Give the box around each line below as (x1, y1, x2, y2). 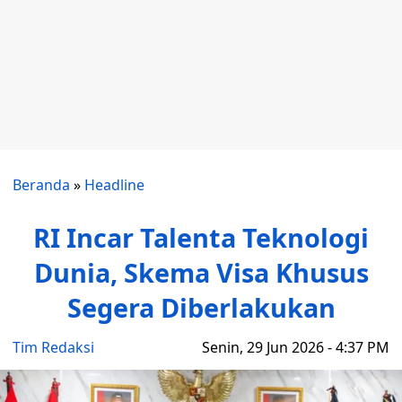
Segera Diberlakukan (66, 290, 336, 325)
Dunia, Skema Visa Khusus (33, 255, 369, 290)
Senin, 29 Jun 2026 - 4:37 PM (202, 337, 389, 357)
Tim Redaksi (13, 337, 94, 357)
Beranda (13, 175, 70, 195)
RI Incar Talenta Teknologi (33, 220, 369, 255)
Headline (84, 175, 144, 195)
